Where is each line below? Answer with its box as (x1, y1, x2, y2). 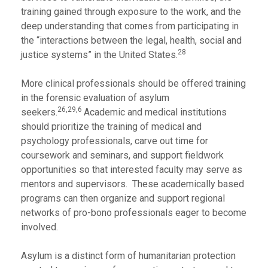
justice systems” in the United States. (21, 49, 178, 60)
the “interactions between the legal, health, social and (21, 35, 242, 46)
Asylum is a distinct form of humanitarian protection (21, 250, 236, 261)
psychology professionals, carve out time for (21, 135, 208, 147)
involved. (21, 221, 58, 233)
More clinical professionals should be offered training (21, 78, 246, 89)
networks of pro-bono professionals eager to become (21, 207, 246, 218)
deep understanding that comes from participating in (21, 20, 239, 32)
